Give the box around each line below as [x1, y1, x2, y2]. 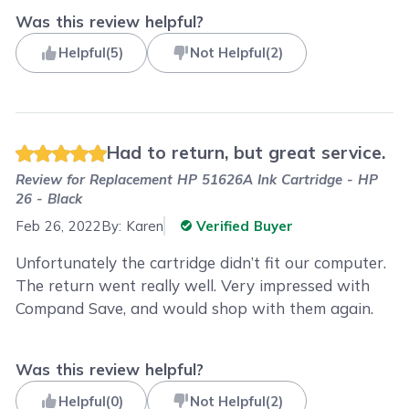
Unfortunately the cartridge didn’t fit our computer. [16, 252, 387, 272]
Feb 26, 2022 [16, 216, 102, 235]
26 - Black [16, 190, 83, 207]
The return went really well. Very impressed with [16, 275, 371, 295]
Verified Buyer [192, 216, 294, 235]
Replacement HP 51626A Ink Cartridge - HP [89, 171, 379, 188]
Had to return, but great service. [107, 142, 386, 163]
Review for [16, 171, 90, 188]
